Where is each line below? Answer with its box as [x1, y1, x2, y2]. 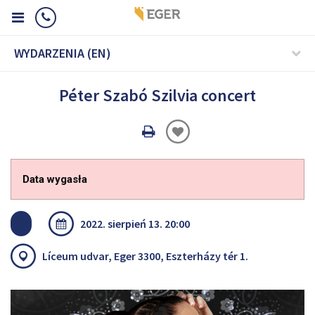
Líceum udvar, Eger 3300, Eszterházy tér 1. [42, 249, 248, 263]
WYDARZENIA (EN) [14, 45, 111, 61]
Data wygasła [22, 173, 87, 186]
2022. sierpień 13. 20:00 [80, 217, 190, 231]
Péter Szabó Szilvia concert [59, 84, 256, 106]
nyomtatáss [154, 143, 226, 160]
